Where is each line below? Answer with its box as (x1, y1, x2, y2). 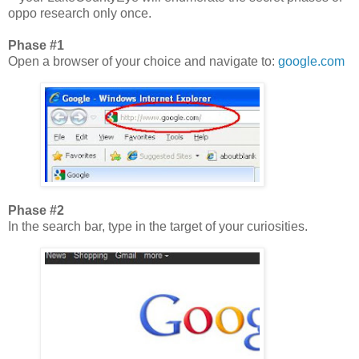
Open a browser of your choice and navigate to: (8, 54, 278, 68)
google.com (278, 54, 345, 68)
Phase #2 (8, 204, 64, 218)
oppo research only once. (8, 6, 151, 20)
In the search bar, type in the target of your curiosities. (8, 220, 308, 234)
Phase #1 (8, 38, 64, 52)
